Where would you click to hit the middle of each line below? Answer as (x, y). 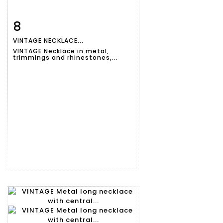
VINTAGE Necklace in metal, (61, 51)
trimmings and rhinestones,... (65, 58)
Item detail (45, 25)
